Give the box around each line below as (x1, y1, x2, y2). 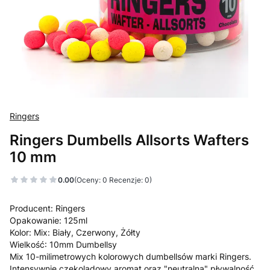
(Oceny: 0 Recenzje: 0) (74, 175, 152, 184)
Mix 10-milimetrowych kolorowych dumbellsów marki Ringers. (10, 251, 251, 262)
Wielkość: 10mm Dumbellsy (10, 239, 117, 250)
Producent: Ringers (10, 203, 85, 213)
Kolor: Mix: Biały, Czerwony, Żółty (10, 227, 140, 237)
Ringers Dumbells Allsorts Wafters (10, 131, 249, 149)
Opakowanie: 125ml (10, 215, 87, 225)
